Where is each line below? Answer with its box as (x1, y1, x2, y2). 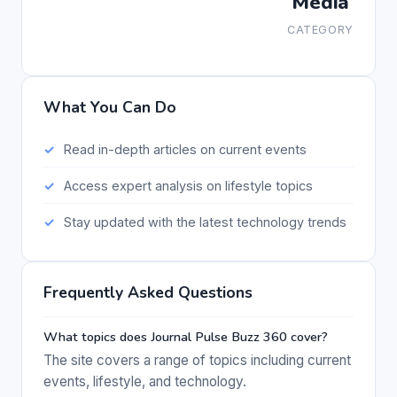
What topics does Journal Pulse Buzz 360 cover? (43, 328, 328, 346)
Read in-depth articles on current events (63, 141, 307, 157)
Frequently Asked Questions (43, 282, 253, 304)
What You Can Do (43, 96, 176, 118)
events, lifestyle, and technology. (43, 373, 246, 391)
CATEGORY (287, 22, 354, 36)
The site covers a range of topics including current (43, 352, 351, 370)
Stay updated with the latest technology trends (63, 214, 346, 230)
